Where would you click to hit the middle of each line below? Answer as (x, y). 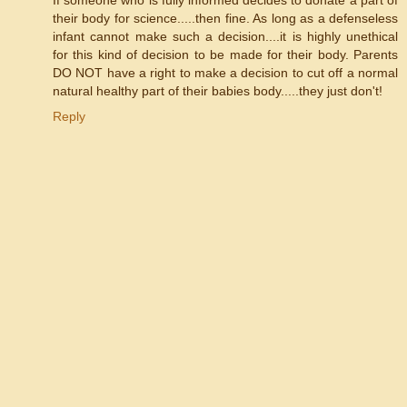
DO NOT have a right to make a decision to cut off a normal (225, 72)
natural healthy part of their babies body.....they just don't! (218, 90)
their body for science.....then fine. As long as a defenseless (225, 18)
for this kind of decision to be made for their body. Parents (225, 54)
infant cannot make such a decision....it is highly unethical (225, 36)
